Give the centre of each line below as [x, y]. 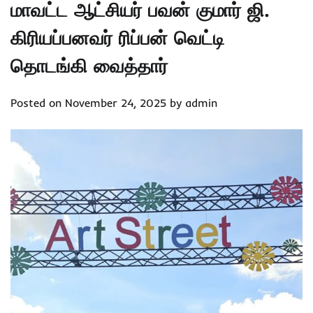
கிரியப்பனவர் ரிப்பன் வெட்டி [117, 38]
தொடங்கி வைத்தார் [89, 66]
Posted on [38, 103]
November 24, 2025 [116, 103]
